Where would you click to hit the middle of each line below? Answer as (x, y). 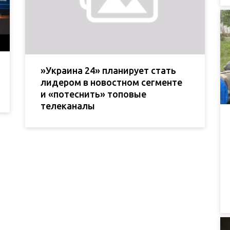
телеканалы (68, 106)
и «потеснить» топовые (93, 94)
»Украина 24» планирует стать (108, 71)
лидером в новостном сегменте (111, 82)
